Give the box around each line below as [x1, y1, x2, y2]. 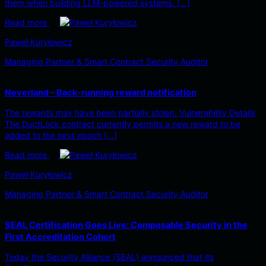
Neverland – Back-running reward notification [5, 87, 197, 99]
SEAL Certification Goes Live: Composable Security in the [5, 220, 248, 231]
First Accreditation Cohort [5, 232, 116, 243]
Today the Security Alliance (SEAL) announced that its [5, 252, 214, 262]
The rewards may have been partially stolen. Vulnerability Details [5, 107, 255, 118]
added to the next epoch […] [5, 130, 117, 141]
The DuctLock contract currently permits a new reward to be [5, 119, 240, 129]
